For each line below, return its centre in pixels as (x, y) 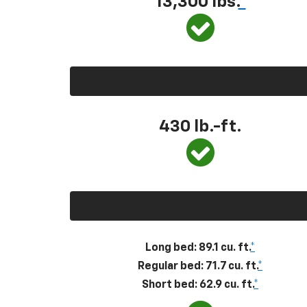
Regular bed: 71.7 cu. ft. (198, 266)
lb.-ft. (218, 126)
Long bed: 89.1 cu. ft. (198, 248)
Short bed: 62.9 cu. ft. (198, 285)
